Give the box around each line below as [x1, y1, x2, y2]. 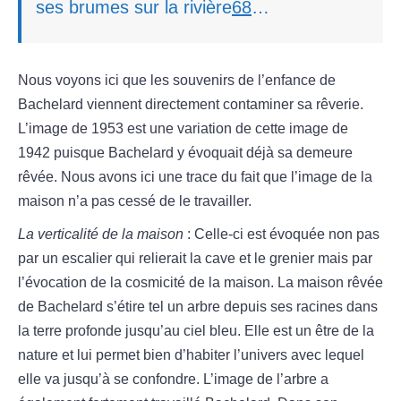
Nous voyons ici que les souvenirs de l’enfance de [18, 73, 336, 89]
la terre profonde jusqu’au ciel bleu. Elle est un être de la [18, 323, 374, 339]
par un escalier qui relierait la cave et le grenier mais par [18, 251, 372, 267]
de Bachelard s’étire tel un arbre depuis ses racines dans [18, 299, 378, 315]
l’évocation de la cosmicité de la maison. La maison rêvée [18, 275, 383, 291]
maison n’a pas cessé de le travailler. [18, 193, 252, 209]
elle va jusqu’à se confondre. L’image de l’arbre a [18, 371, 328, 388]
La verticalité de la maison [18, 226, 187, 243]
